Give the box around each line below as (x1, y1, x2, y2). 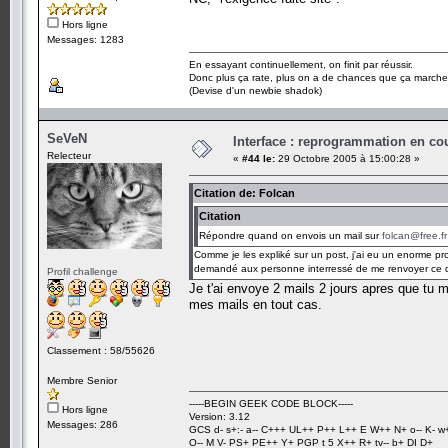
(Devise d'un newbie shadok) (189, 84, 322, 96)
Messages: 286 (47, 418, 118, 430)
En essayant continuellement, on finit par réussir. (189, 58, 413, 70)
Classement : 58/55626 (47, 344, 155, 356)
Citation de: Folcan (194, 186, 295, 199)
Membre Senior (47, 374, 117, 386)
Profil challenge (47, 265, 118, 277)
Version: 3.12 (189, 410, 250, 422)
